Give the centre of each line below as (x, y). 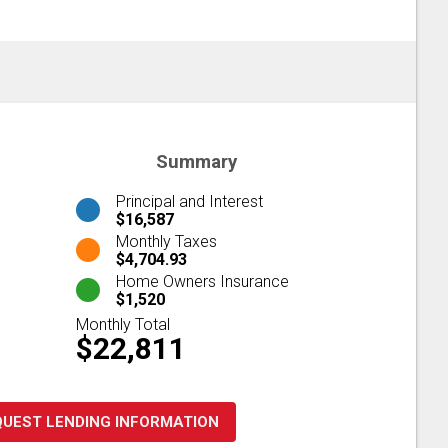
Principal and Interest (189, 201)
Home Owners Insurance (202, 281)
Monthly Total (123, 324)
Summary (196, 162)
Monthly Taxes (166, 241)
